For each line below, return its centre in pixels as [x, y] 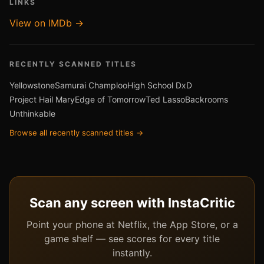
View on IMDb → [47, 23]
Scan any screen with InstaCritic [132, 203]
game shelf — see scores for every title [132, 239]
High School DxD [160, 85]
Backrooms [207, 99]
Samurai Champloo [91, 85]
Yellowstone [32, 85]
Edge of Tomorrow [110, 99]
